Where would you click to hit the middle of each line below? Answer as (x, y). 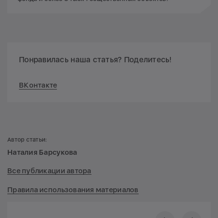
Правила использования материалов (73, 190)
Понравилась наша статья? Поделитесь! (96, 59)
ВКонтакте (38, 85)
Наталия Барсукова (42, 152)
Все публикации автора (49, 171)
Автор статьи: (27, 139)
